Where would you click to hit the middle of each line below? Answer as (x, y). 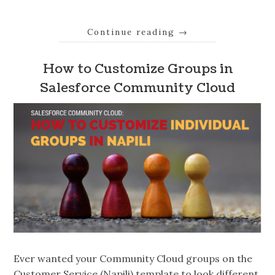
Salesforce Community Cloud (137, 88)
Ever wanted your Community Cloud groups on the (133, 259)
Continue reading (133, 32)
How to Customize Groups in (137, 69)
